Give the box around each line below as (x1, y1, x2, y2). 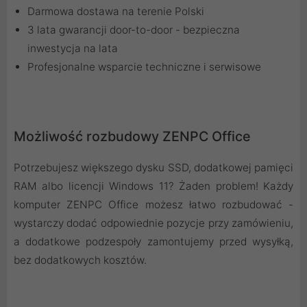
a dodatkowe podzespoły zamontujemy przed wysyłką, (14, 234, 293, 248)
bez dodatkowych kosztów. (14, 253, 147, 267)
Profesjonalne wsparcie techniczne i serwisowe (27, 60, 261, 73)
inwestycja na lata (27, 41, 118, 55)
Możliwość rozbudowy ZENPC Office (14, 127, 251, 145)
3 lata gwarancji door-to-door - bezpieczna (27, 23, 240, 36)
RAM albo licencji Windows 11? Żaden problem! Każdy (14, 179, 293, 193)
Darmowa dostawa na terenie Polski (27, 4, 204, 18)
